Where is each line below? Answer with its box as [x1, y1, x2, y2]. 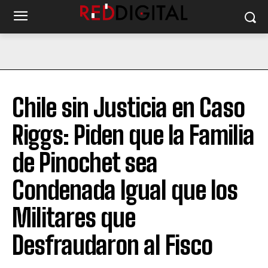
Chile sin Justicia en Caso [12, 93, 245, 123]
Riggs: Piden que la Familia [12, 120, 254, 150]
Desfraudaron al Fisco [12, 230, 212, 260]
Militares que [12, 203, 135, 233]
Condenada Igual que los [12, 175, 237, 205]
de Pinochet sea [12, 148, 157, 178]
